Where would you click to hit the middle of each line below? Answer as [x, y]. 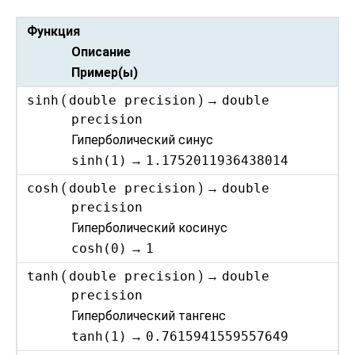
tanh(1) [99, 336]
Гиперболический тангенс [149, 316]
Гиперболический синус [143, 140]
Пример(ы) [105, 72]
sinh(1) [99, 160]
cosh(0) [99, 248]
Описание [101, 52]
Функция [54, 32]
